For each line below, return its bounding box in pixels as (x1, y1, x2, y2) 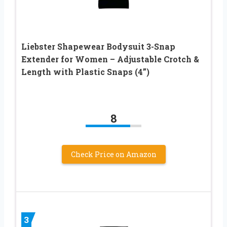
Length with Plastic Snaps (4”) (21, 66, 149, 77)
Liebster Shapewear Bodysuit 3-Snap (21, 41, 175, 52)
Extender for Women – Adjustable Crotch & (21, 53, 199, 64)
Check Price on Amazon (70, 149, 157, 159)
